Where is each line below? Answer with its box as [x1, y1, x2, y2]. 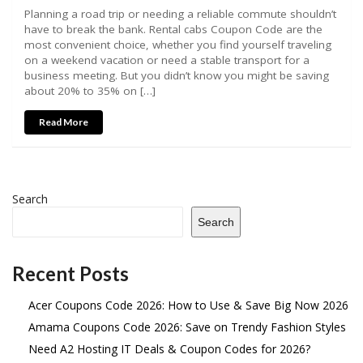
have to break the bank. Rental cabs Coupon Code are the [24, 22, 322, 37]
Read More [39, 115, 88, 128]
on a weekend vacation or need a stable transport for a [24, 53, 310, 68]
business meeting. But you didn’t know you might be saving [24, 68, 329, 83]
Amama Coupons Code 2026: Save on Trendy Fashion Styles [28, 319, 346, 335]
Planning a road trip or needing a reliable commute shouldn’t [24, 6, 336, 22]
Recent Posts [12, 262, 129, 286]
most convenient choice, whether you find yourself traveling [24, 37, 331, 53]
